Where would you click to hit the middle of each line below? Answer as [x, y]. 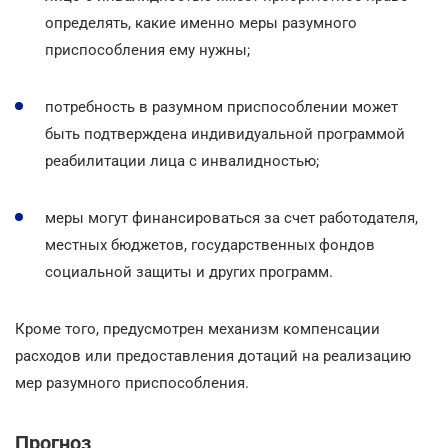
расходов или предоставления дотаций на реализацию [213, 355]
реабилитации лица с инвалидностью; [182, 160]
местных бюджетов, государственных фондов [210, 244]
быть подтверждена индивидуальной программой [225, 133]
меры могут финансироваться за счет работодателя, [231, 217]
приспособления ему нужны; [147, 49]
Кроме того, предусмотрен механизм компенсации [197, 328]
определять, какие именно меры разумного [201, 22]
